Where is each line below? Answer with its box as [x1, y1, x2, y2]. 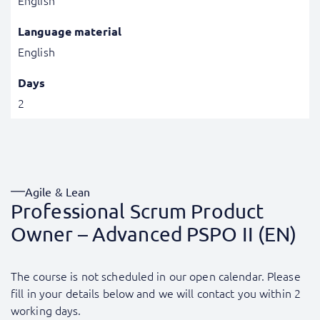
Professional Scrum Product [11, 199, 264, 223]
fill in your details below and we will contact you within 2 [11, 285, 301, 301]
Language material [18, 24, 122, 39]
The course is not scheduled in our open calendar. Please [11, 268, 301, 284]
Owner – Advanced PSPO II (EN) [11, 222, 297, 246]
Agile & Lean [25, 184, 91, 199]
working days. [11, 302, 81, 318]
